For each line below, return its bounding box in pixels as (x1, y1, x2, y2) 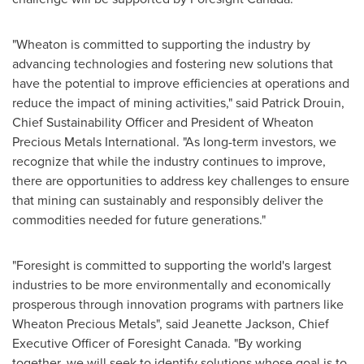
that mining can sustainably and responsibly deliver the (12, 191, 323, 209)
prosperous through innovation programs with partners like (12, 295, 344, 313)
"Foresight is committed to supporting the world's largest (12, 256, 331, 274)
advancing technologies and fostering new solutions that (12, 54, 333, 72)
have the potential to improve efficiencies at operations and (12, 74, 349, 92)
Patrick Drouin (262, 93, 341, 111)
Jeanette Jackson (192, 314, 292, 332)
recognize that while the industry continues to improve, (12, 152, 326, 170)
